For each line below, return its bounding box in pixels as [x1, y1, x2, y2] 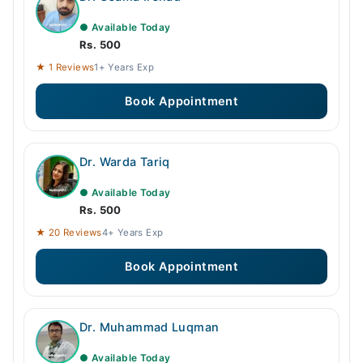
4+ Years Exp [101, 227, 164, 239]
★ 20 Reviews [36, 227, 102, 239]
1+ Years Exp [94, 62, 154, 74]
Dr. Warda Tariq [79, 155, 170, 170]
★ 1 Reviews [36, 62, 95, 74]
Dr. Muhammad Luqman [79, 320, 220, 335]
